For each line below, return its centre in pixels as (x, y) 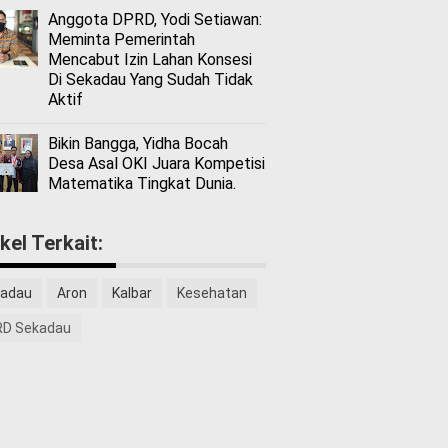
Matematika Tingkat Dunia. (142, 184)
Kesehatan (212, 292)
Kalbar (132, 292)
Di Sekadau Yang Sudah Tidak (150, 80)
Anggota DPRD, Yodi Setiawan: (155, 20)
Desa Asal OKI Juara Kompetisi (156, 164)
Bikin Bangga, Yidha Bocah (138, 144)
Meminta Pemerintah (121, 40)
